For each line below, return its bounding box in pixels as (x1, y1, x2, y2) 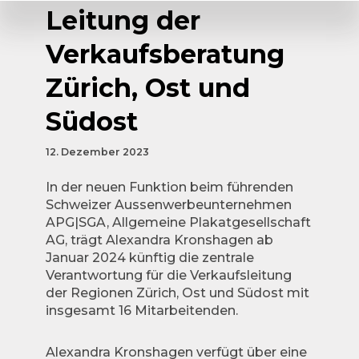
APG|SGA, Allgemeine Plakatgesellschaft (45, 215, 311, 230)
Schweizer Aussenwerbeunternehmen (45, 197, 292, 212)
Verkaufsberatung (45, 38, 284, 70)
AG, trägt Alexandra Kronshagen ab (45, 232, 273, 248)
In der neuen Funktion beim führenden (45, 179, 293, 195)
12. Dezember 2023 (45, 146, 149, 158)
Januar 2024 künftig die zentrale (45, 250, 254, 265)
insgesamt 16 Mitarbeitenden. (45, 303, 238, 318)
